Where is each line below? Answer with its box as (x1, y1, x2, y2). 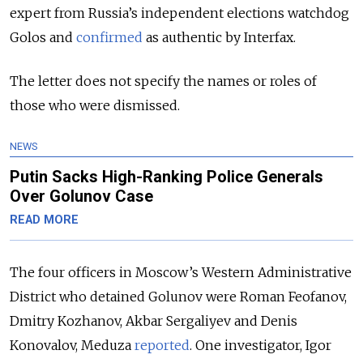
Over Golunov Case (10, 186, 153, 207)
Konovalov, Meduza (10, 337, 135, 354)
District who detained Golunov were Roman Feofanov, (10, 288, 347, 305)
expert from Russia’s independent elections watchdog (10, 5, 349, 22)
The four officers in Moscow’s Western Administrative (10, 264, 352, 281)
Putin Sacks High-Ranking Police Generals (10, 167, 323, 187)
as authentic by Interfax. (143, 29, 299, 46)
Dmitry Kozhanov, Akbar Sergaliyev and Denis (10, 313, 297, 330)
